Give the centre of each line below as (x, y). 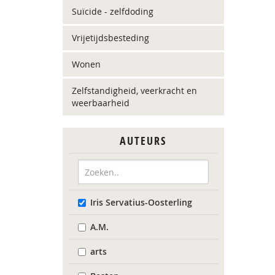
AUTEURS (143, 141)
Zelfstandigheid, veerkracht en (134, 91)
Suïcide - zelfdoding (113, 11)
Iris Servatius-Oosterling (141, 202)
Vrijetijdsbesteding (110, 38)
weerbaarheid (101, 103)
